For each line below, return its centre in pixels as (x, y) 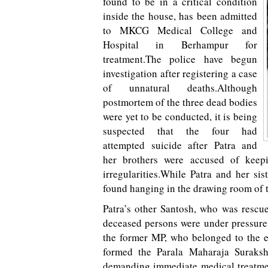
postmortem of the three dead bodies (180, 102)
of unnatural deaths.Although (180, 88)
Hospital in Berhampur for (180, 45)
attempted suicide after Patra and (180, 145)
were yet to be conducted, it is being (180, 116)
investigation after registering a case (180, 73)
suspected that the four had (180, 131)
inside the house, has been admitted (180, 16)
